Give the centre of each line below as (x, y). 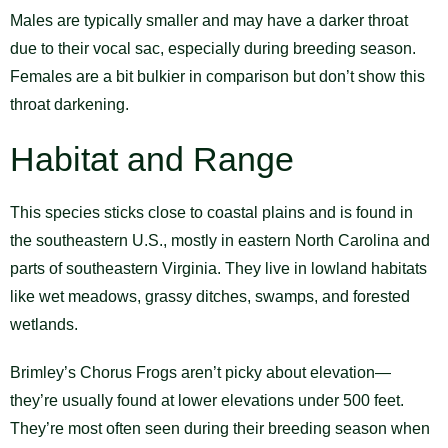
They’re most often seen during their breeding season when (220, 429)
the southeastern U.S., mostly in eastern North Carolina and (220, 241)
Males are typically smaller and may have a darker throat (209, 21)
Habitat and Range (152, 159)
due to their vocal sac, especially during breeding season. (213, 49)
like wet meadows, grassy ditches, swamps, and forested (210, 297)
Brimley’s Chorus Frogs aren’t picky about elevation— (200, 373)
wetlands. (44, 325)
